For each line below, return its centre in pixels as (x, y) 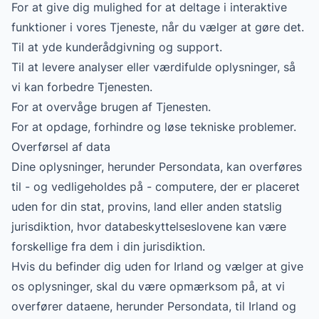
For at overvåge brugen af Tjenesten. (111, 107)
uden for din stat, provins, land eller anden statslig (147, 206)
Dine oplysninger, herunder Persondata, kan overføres (157, 167)
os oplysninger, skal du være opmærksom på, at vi (148, 286)
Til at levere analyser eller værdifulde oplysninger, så (153, 67)
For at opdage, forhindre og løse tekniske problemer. (154, 127)
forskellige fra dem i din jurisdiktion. (108, 246)
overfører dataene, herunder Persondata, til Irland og (154, 306)
